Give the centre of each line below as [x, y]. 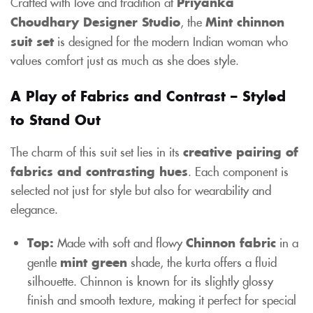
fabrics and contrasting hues [99, 170]
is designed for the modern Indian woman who [171, 41]
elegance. [34, 209]
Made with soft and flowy [120, 242]
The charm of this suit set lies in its [97, 151]
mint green [94, 261]
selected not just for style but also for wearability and [141, 190]
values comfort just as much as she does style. [125, 60]
